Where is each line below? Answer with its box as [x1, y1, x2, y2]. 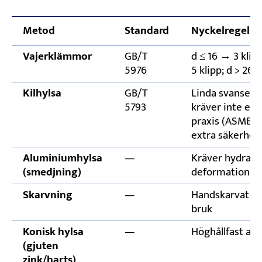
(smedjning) [22, 163, 81, 182]
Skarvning [22, 186, 73, 205]
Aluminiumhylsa [22, 149, 102, 168]
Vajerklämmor [22, 47, 92, 66]
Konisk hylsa [22, 223, 84, 242]
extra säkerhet [191, 126, 259, 145]
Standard [124, 22, 169, 40]
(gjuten [22, 237, 58, 256]
